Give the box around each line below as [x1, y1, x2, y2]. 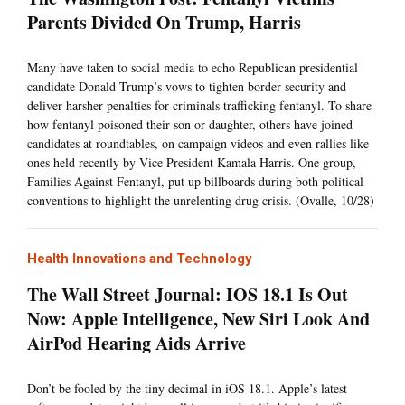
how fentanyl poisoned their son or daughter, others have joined [27, 116, 353, 134]
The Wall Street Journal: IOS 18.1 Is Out [27, 281, 348, 308]
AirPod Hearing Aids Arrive [27, 330, 246, 357]
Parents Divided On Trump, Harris [27, 9, 301, 36]
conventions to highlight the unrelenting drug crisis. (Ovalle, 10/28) [27, 192, 374, 210]
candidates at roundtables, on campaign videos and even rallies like [27, 135, 369, 153]
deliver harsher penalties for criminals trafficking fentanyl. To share [27, 97, 372, 115]
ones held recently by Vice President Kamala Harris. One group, [27, 154, 356, 172]
